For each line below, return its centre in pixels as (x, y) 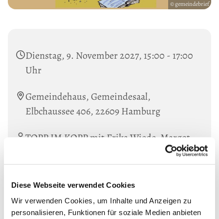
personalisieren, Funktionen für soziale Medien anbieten (106, 212)
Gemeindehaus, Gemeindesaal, (88, 96)
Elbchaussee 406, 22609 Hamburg (93, 111)
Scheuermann (54, 167)
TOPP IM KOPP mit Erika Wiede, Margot (108, 137)
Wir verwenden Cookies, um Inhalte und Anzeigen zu (101, 200)
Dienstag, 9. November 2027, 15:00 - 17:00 (109, 55)
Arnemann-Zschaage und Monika (93, 152)
